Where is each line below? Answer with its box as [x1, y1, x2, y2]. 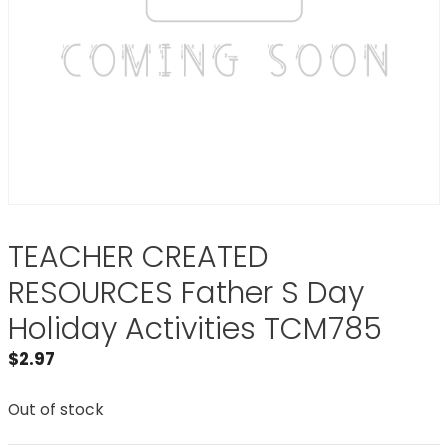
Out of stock [8, 398, 104, 420]
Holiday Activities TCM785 [8, 308, 382, 350]
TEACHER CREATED [8, 236, 269, 278]
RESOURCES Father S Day [8, 272, 364, 314]
